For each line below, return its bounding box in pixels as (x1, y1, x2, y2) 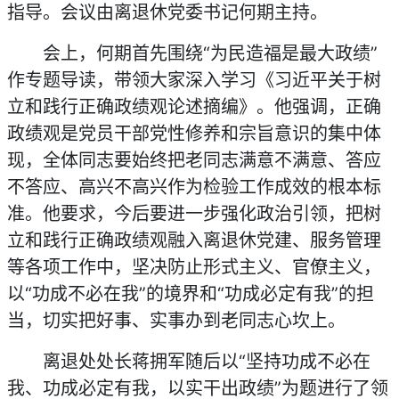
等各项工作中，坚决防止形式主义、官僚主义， (7, 256, 381, 278)
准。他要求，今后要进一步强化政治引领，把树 (7, 203, 381, 224)
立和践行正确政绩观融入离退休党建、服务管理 (7, 230, 381, 251)
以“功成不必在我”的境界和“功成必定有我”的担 (7, 283, 374, 305)
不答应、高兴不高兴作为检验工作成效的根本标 (7, 176, 381, 198)
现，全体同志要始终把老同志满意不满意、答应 (7, 150, 381, 171)
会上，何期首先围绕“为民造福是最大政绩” (43, 43, 378, 64)
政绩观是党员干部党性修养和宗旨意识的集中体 (7, 123, 381, 144)
